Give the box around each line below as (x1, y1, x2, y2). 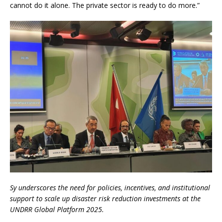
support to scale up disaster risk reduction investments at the (10, 194, 201, 204)
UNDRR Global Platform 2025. (10, 205, 104, 215)
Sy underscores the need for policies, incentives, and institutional (10, 183, 210, 193)
